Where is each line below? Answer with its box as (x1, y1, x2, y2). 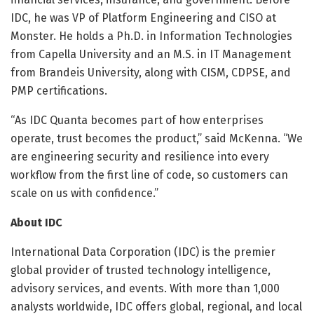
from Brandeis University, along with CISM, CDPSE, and (11, 65, 291, 79)
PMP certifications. (11, 83, 107, 97)
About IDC (11, 215, 62, 229)
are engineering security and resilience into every (11, 149, 269, 163)
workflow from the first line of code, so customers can (11, 168, 288, 182)
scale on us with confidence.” (11, 186, 158, 200)
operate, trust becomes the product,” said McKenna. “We (11, 131, 303, 145)
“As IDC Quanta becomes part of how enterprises (11, 113, 264, 127)
